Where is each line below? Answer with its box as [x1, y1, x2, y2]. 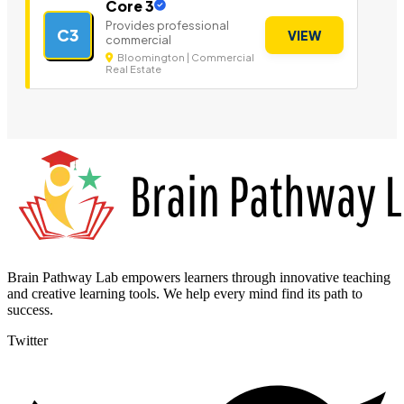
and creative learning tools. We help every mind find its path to [7, 285, 363, 301]
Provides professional [106, 17, 229, 32]
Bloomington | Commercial [115, 50, 254, 63]
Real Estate [106, 62, 161, 75]
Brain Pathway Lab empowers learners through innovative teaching [7, 269, 390, 285]
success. [7, 301, 53, 317]
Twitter [7, 332, 48, 348]
